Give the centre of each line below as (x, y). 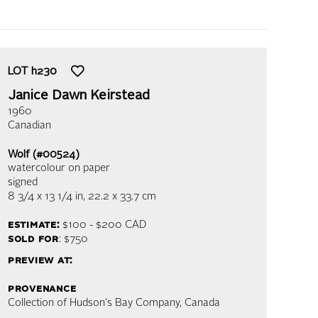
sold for (33, 240)
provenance (42, 289)
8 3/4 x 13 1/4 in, (46, 197)
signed (23, 183)
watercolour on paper (59, 169)
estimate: (34, 225)
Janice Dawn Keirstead (79, 96)
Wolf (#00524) (44, 155)
